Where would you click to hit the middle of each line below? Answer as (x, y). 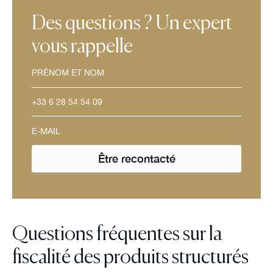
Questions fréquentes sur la (117, 235)
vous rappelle (82, 47)
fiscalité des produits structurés (130, 258)
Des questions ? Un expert (132, 24)
